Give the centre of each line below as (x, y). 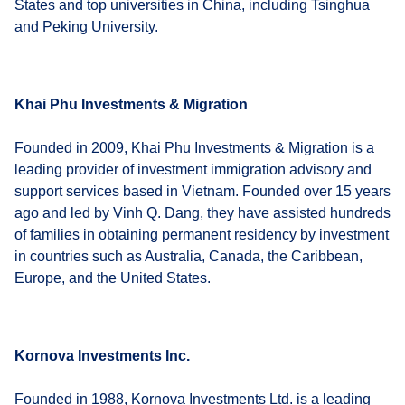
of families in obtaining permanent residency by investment (202, 234)
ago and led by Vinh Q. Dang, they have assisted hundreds (202, 212)
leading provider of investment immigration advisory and (193, 169)
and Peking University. (86, 26)
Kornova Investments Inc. (102, 355)
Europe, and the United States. (113, 278)
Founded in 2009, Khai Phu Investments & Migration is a (194, 147)
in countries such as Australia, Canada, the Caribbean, (188, 256)
